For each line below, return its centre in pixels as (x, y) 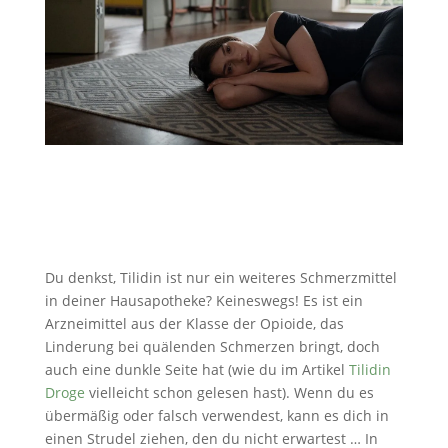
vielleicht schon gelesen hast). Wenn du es (229, 392)
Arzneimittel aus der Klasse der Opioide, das (194, 323)
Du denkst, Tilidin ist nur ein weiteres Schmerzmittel (220, 277)
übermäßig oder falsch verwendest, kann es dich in (216, 415)
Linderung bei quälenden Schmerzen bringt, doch (212, 346)
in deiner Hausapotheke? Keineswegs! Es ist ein (203, 300)
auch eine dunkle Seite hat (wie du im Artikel (196, 369)
